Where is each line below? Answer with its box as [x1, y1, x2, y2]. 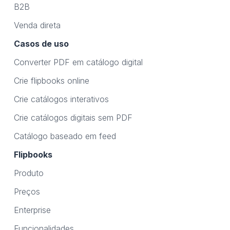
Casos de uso [13, 39, 69, 49]
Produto [13, 168, 44, 178]
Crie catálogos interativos [13, 94, 109, 104]
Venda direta [13, 20, 61, 30]
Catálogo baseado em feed [13, 131, 116, 141]
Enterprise [13, 205, 51, 215]
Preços [13, 186, 40, 197]
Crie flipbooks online [13, 75, 89, 86]
